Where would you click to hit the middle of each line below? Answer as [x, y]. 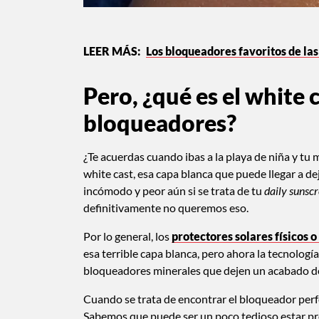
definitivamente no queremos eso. [166, 207]
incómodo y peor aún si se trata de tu [174, 190]
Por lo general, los [127, 236]
